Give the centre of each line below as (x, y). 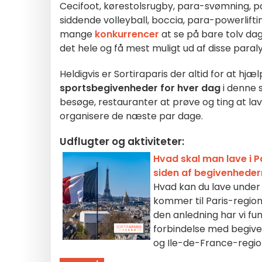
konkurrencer (127, 34)
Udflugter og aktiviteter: (122, 142)
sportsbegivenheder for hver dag (140, 88)
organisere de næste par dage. (131, 116)
